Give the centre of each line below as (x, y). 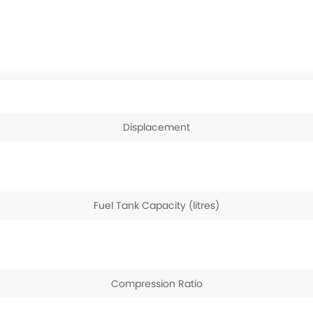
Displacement (156, 127)
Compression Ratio (156, 284)
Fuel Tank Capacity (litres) (156, 205)
